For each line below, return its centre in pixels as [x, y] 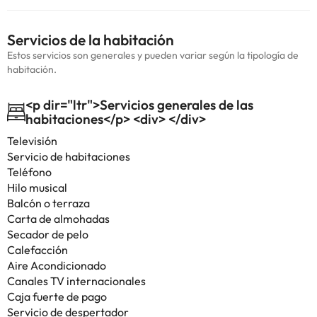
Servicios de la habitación [91, 40]
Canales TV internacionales [76, 281]
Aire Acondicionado [57, 265]
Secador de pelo [48, 234]
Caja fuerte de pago [57, 296]
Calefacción [38, 250]
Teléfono [29, 172]
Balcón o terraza [48, 203]
